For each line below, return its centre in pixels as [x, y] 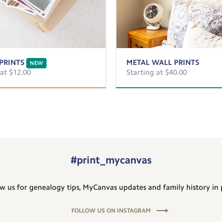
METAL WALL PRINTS [163, 62]
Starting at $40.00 [157, 72]
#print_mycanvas [111, 160]
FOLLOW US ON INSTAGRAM [111, 210]
